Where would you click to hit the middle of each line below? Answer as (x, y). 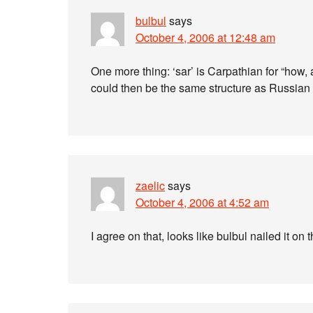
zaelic (150, 185)
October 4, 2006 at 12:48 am (205, 37)
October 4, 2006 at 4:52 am (202, 202)
